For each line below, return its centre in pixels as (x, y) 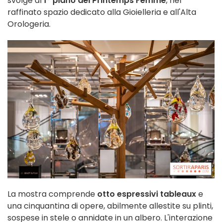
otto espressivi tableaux (147, 194)
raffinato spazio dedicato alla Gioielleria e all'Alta (102, 12)
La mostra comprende (52, 194)
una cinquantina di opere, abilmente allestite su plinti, (110, 206)
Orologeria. (29, 24)
